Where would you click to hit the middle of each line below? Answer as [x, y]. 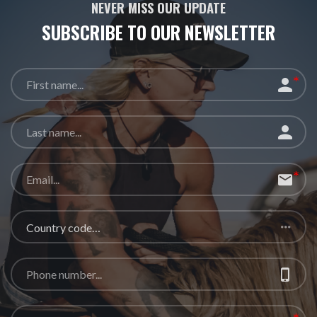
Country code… [63, 228]
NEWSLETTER [228, 33]
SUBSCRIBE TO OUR [111, 33]
